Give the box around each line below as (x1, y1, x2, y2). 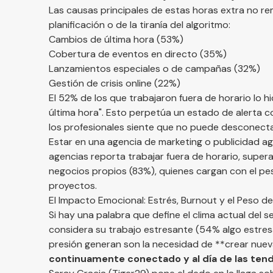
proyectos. (49, 179, 97, 192)
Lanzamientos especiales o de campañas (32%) (49, 62, 260, 75)
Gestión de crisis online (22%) (49, 77, 180, 90)
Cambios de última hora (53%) (49, 33, 183, 46)
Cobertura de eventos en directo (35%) (49, 48, 227, 60)
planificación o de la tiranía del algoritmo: (49, 18, 230, 31)
